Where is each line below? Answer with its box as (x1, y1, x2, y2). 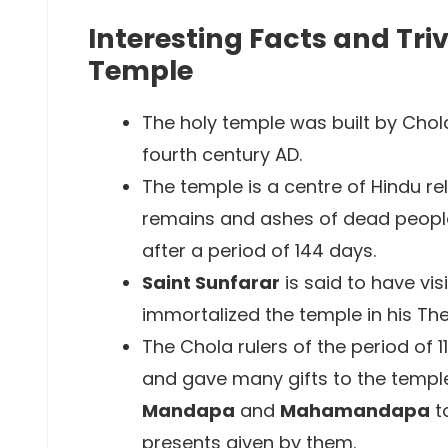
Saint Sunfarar (142, 270, 280, 295)
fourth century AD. (142, 142, 302, 167)
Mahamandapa (280, 398, 430, 423)
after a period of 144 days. (142, 238, 376, 263)
